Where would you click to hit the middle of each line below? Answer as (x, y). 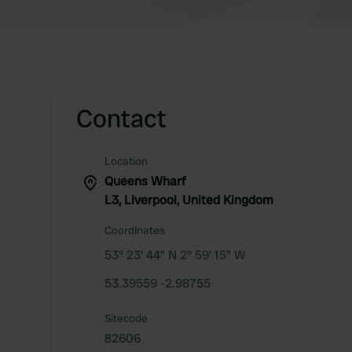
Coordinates (135, 230)
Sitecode (126, 318)
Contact (121, 119)
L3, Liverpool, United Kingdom (189, 200)
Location (126, 161)
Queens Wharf (145, 181)
